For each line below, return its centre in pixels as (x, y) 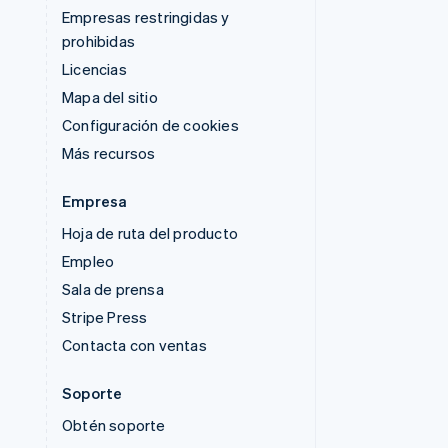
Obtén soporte (114, 425)
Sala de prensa (113, 289)
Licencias (94, 69)
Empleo (88, 261)
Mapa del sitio (110, 97)
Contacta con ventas (134, 345)
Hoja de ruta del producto (150, 233)
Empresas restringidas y (146, 17)
